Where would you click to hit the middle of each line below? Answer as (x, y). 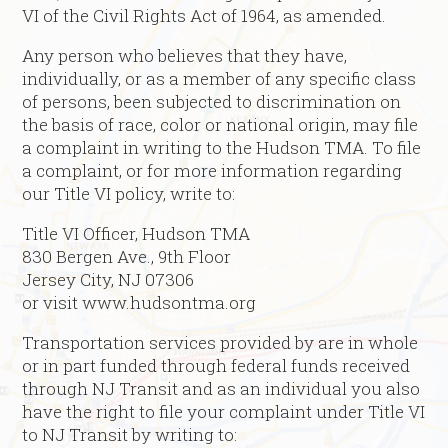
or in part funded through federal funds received (216, 366)
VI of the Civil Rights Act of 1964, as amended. (204, 16)
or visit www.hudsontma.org (139, 303)
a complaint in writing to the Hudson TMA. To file (222, 148)
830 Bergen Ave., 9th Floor (127, 257)
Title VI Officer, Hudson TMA (136, 234)
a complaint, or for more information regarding (212, 171)
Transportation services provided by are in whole (220, 343)
